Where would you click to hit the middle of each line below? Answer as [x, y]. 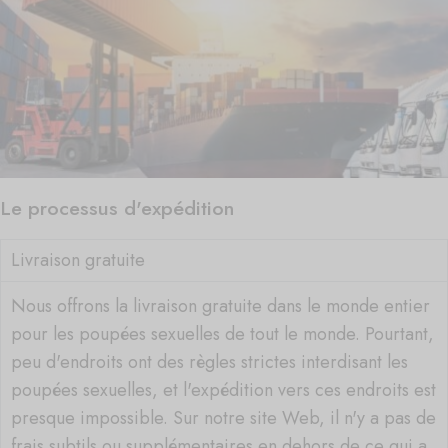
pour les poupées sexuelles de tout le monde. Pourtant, [222, 333]
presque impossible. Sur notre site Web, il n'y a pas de [223, 417]
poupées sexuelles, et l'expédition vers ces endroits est [223, 389]
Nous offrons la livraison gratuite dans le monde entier [220, 305]
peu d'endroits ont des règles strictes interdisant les [209, 361]
